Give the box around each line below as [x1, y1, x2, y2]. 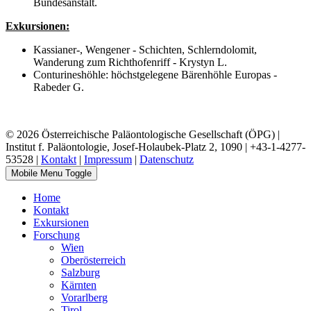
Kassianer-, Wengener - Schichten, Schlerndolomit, [33, 43, 257, 56]
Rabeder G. [33, 81, 84, 93]
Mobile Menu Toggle [11, 167, 92, 178]
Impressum [84, 153, 132, 165]
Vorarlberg [61, 291, 108, 303]
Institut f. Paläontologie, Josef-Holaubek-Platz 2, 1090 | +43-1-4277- [6, 140, 305, 153]
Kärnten [61, 278, 96, 291]
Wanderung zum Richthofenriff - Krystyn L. [33, 56, 227, 68]
